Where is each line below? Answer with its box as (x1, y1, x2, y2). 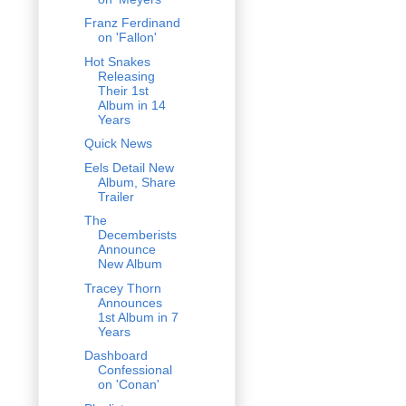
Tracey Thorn (83, 280, 161, 295)
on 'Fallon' (97, 30, 157, 45)
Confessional (97, 362, 172, 378)
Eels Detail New (83, 159, 174, 175)
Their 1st (97, 82, 149, 98)
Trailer (97, 188, 134, 204)
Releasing (97, 68, 155, 83)
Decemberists (97, 227, 177, 243)
